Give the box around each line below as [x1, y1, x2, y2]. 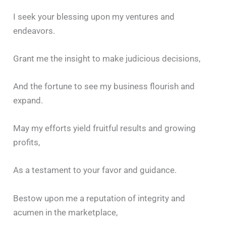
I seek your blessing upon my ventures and [13, 11, 175, 22]
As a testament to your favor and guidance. [13, 165, 177, 176]
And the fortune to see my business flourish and [13, 81, 195, 92]
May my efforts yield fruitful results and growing [13, 123, 196, 134]
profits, [13, 137, 40, 148]
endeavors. [13, 25, 55, 36]
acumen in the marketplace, [13, 207, 118, 217]
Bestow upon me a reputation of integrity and [13, 193, 186, 203]
